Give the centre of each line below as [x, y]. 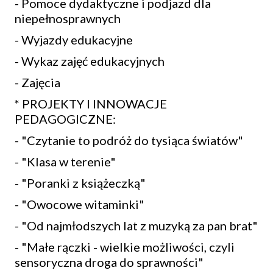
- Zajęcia [37, 82]
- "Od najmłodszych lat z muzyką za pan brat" [136, 225]
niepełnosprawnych [68, 18]
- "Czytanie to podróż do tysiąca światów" [129, 140]
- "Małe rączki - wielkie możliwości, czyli [125, 247]
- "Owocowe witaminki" [80, 204]
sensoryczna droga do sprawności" [109, 262]
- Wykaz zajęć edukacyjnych [90, 61]
